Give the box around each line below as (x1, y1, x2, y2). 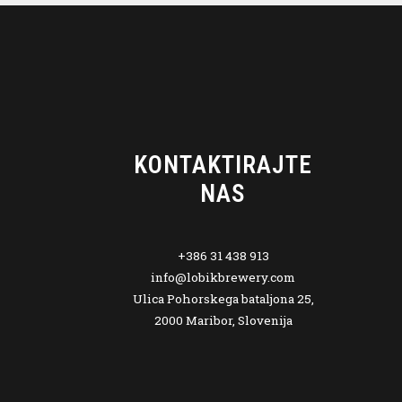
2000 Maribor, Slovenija (153, 311, 293, 328)
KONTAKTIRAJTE (134, 151, 313, 179)
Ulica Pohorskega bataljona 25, (132, 290, 314, 307)
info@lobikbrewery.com (151, 268, 296, 285)
